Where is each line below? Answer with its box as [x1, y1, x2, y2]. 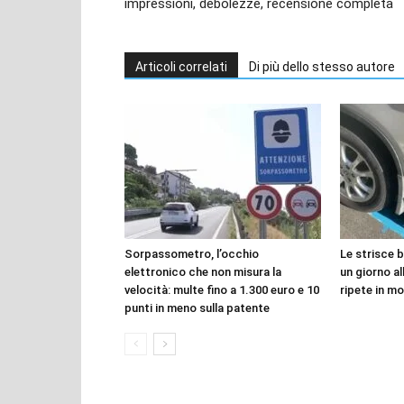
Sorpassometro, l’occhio [124, 246, 259, 261]
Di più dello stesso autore [249, 59, 395, 74]
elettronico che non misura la [124, 264, 281, 279]
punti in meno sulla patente [124, 300, 270, 315]
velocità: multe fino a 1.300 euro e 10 [124, 282, 319, 297]
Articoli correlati [135, 59, 227, 74]
